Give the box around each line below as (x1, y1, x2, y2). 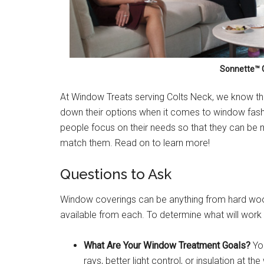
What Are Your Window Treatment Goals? (84, 240, 250, 252)
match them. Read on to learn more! (60, 137, 210, 149)
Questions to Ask (60, 166, 171, 183)
